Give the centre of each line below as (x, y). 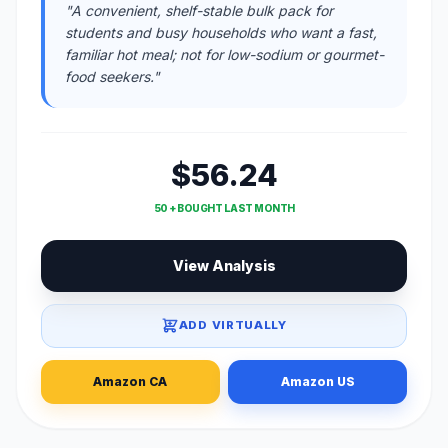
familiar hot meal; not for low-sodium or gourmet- (224, 54)
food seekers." (112, 76)
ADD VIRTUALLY (232, 325)
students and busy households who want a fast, (221, 32)
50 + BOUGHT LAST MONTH (224, 207)
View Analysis (224, 265)
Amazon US (317, 382)
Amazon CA (130, 382)
